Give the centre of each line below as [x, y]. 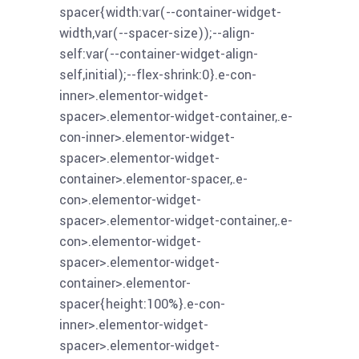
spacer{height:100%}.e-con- [142, 305]
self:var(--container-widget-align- [159, 54]
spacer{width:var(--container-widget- [170, 13]
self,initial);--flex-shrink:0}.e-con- [158, 75]
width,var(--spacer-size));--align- [157, 34]
